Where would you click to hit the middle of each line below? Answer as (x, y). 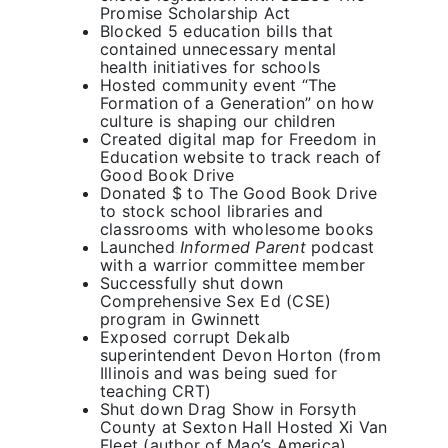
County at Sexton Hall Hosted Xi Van (243, 427)
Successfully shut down (191, 283)
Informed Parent (243, 247)
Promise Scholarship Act (195, 13)
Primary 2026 (224, 26)
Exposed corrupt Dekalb (195, 337)
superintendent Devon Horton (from (240, 355)
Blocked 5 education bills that (216, 31)
